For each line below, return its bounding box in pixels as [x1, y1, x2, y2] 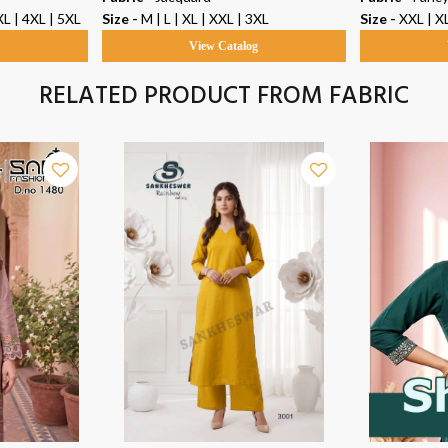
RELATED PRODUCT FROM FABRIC [38, 77, 409, 118]
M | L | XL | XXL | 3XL [140, 10, 269, 28]
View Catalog [189, 39, 259, 54]
